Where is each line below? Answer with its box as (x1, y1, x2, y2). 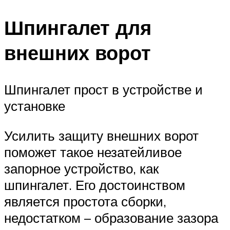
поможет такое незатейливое (4, 143, 182, 160)
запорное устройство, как (4, 160, 159, 177)
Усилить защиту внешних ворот (4, 127, 199, 144)
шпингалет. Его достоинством (4, 176, 185, 193)
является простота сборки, (4, 193, 166, 209)
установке (4, 98, 65, 114)
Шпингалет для (4, 14, 151, 40)
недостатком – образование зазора (4, 209, 218, 226)
